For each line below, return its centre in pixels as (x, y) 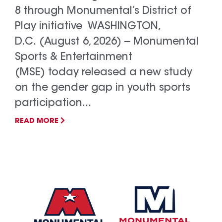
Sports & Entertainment (74, 57)
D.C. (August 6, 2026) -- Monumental (107, 42)
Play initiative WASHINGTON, (87, 27)
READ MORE (38, 121)
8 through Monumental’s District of (103, 11)
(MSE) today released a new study (104, 73)
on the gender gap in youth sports (103, 88)
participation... (53, 103)
